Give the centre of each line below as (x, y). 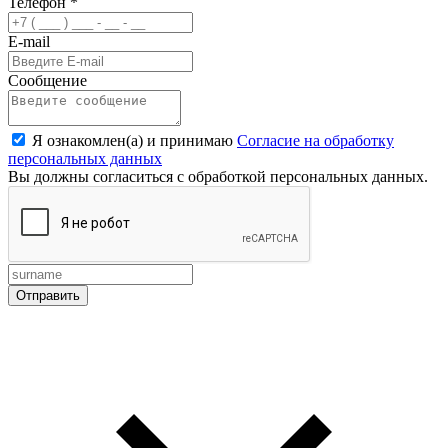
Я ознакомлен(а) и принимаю (134, 140)
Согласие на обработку (315, 140)
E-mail (29, 41)
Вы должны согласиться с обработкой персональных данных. (218, 176)
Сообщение (47, 80)
